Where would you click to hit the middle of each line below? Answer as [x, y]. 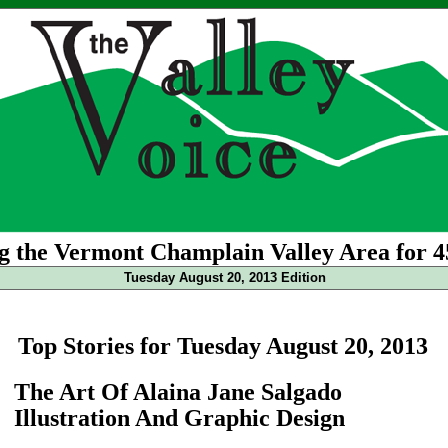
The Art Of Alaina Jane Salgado [178, 391]
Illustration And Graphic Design [179, 417]
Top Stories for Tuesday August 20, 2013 [222, 345]
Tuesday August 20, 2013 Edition [224, 277]
